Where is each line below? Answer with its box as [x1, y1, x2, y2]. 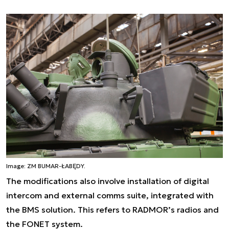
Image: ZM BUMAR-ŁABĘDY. [6, 162, 85, 170]
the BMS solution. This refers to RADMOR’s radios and [6, 204, 219, 215]
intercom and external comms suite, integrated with [6, 190, 214, 201]
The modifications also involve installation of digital [6, 176, 209, 187]
